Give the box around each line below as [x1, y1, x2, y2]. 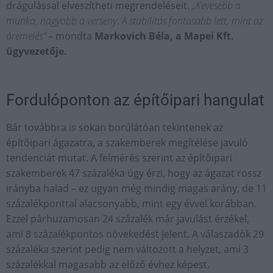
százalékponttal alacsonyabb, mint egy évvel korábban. [6, 196, 257, 210]
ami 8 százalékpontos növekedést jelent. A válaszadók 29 [6, 227, 264, 241]
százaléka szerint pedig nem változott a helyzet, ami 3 [6, 242, 249, 256]
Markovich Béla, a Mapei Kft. [94, 29, 234, 43]
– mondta [46, 29, 94, 43]
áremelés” [6, 29, 46, 43]
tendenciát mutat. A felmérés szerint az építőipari [6, 151, 232, 165]
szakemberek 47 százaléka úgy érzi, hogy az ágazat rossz [6, 166, 261, 180]
